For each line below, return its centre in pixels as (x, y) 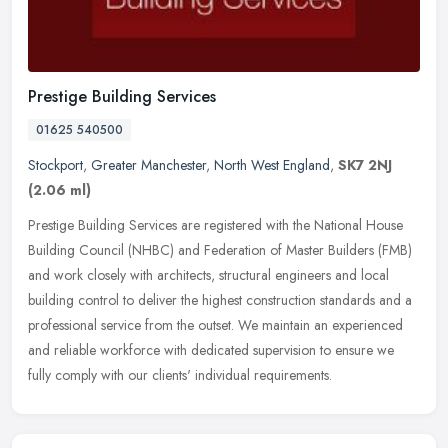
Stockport (55, 164)
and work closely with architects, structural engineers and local (208, 274)
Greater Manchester (148, 164)
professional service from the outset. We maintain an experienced (215, 324)
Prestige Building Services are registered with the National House (215, 224)
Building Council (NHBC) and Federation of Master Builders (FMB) (220, 249)
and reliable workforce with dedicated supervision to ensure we (211, 349)
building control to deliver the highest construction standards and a (220, 299)
